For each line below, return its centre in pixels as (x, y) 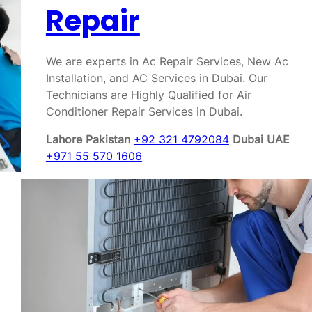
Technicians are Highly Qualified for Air (148, 95)
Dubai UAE (261, 139)
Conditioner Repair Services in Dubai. (144, 111)
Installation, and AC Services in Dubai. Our (156, 78)
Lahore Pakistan (89, 139)
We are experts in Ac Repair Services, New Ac (167, 61)
